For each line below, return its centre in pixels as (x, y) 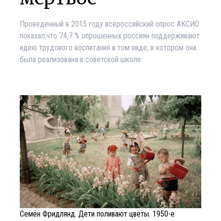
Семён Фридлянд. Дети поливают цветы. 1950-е (97, 214)
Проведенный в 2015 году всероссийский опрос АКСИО (110, 24)
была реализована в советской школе (80, 59)
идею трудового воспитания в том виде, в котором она (108, 48)
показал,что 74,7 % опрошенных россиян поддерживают (110, 36)
